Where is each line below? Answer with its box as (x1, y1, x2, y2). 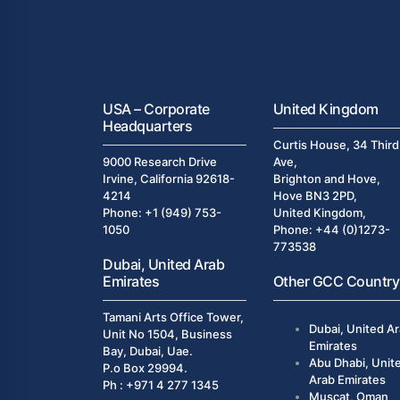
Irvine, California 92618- (103, 171, 235, 186)
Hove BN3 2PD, (272, 188, 357, 203)
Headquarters (103, 117, 193, 135)
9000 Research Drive (103, 154, 217, 169)
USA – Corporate (103, 100, 210, 118)
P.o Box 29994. (103, 361, 187, 375)
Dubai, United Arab (103, 255, 225, 273)
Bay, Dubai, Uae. (103, 344, 193, 358)
